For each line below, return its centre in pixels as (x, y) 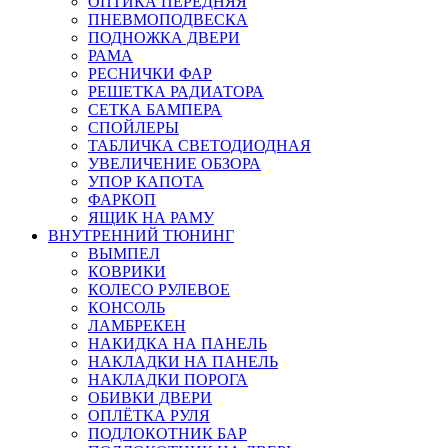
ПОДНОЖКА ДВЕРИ (164, 37)
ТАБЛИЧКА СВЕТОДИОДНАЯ (199, 145)
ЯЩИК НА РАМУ (151, 217)
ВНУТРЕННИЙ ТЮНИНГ (141, 235)
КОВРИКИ (127, 271)
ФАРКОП (122, 199)
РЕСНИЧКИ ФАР (150, 73)
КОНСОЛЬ (126, 307)
